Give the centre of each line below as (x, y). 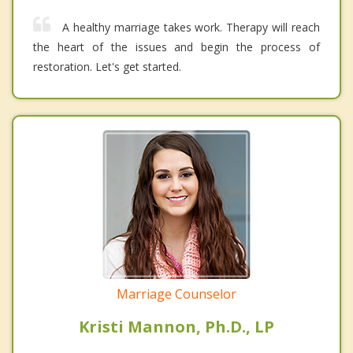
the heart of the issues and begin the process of (176, 46)
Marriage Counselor (176, 294)
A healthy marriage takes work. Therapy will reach (191, 27)
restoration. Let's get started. (107, 66)
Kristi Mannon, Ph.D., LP (176, 326)
